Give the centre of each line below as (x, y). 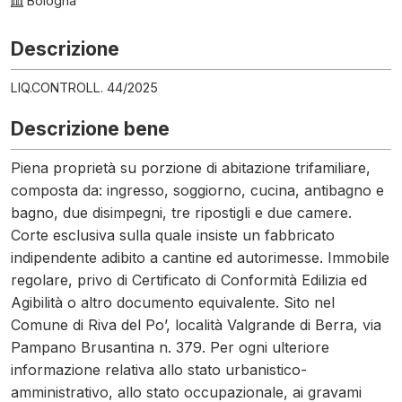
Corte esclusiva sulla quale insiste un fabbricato (173, 235)
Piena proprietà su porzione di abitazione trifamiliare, (191, 168)
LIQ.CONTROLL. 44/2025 (84, 87)
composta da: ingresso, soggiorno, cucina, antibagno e (197, 190)
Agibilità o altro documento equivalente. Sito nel (173, 302)
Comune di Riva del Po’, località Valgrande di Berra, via (196, 325)
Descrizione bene (90, 129)
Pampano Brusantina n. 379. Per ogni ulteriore (170, 347)
